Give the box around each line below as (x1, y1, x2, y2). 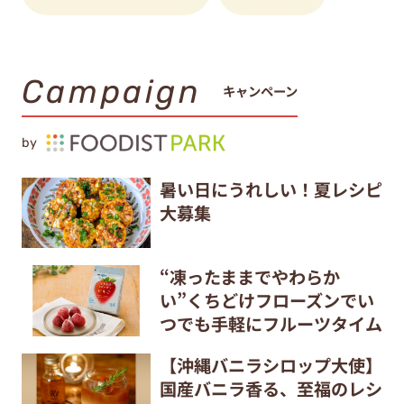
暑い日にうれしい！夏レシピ (159, 176, 382, 202)
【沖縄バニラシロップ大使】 (159, 353, 382, 379)
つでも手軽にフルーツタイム (159, 311, 382, 337)
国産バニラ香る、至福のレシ (159, 376, 382, 402)
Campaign (21, 71, 202, 111)
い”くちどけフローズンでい (159, 288, 374, 314)
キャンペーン (223, 81, 298, 101)
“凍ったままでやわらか (159, 264, 340, 290)
